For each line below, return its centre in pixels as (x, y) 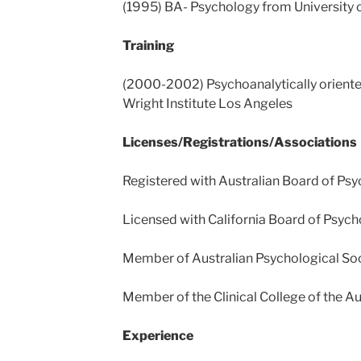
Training (148, 46)
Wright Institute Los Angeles (207, 104)
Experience (158, 336)
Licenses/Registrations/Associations (239, 142)
